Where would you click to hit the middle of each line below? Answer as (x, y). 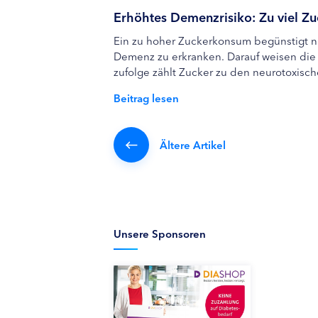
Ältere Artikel (193, 144)
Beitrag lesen (146, 98)
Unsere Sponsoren (160, 233)
